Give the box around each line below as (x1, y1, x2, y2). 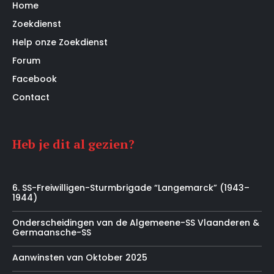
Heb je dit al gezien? (12, 135, 135, 152)
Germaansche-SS (12, 226, 91, 239)
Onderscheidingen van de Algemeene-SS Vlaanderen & (12, 216, 259, 229)
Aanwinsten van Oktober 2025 (12, 251, 147, 264)
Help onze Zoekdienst (12, 35, 108, 48)
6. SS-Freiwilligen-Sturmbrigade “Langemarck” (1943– (12, 181, 250, 194)
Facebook (12, 72, 57, 85)
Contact (12, 91, 50, 103)
